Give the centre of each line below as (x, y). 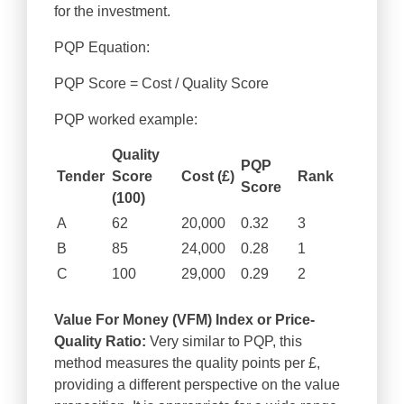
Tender (81, 177)
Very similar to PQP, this (224, 342)
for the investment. (112, 12)
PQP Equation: (102, 48)
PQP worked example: (126, 120)
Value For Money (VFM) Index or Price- (184, 320)
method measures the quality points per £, (187, 363)
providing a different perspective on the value (197, 385)
